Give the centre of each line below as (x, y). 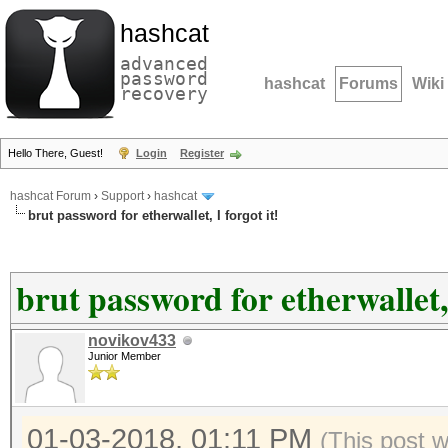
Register (202, 153)
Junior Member (124, 356)
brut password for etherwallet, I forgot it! (153, 215)
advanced (164, 63)
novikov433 (132, 340)
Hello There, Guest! (57, 153)
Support (122, 196)
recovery (164, 93)
